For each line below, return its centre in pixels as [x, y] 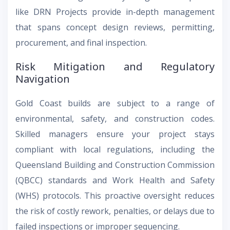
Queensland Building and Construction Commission [115, 165]
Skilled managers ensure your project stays [115, 134]
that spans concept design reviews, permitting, [115, 27]
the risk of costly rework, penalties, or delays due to [115, 211]
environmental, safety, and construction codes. [115, 118]
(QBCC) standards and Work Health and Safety [115, 180]
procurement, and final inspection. [81, 42]
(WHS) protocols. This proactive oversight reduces [115, 195]
